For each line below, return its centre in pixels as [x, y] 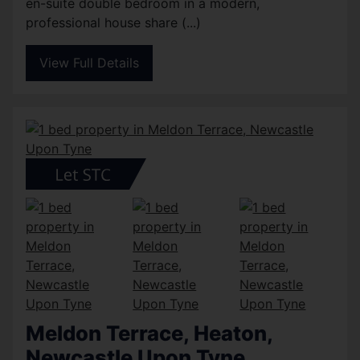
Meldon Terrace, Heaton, [149, 333]
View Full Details [89, 63]
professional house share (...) [113, 22]
